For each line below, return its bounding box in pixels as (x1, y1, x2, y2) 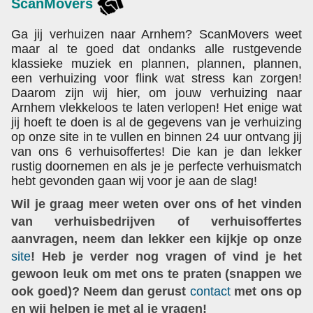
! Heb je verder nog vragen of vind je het (31, 249, 302, 263)
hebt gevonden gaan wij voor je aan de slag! (11, 174, 264, 188)
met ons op (230, 284, 302, 298)
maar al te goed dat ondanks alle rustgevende (11, 42, 302, 56)
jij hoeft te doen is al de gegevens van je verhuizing (11, 115, 302, 129)
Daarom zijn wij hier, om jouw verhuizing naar (11, 86, 302, 100)
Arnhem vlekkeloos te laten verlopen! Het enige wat (11, 101, 302, 115)
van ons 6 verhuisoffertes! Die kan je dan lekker (11, 145, 302, 159)
